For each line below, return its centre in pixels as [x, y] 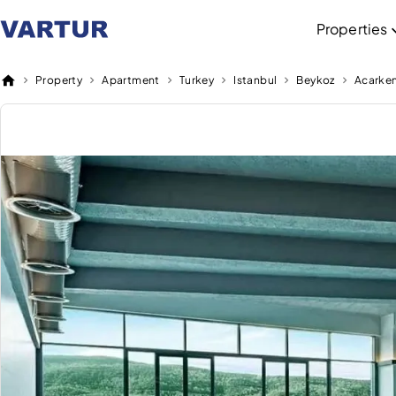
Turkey [197, 80]
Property [59, 80]
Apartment [131, 80]
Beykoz [316, 80]
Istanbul [255, 80]
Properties [352, 28]
